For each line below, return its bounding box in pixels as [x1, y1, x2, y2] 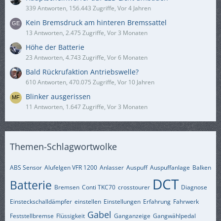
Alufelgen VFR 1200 [44, 163, 97, 172]
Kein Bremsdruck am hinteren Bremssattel [26, 18, 167, 27]
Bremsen [54, 183, 79, 191]
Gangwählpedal [153, 212, 196, 220]
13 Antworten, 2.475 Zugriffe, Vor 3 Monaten [26, 29, 147, 37]
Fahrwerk [173, 197, 199, 206]
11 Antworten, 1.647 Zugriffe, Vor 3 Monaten [26, 103, 147, 111]
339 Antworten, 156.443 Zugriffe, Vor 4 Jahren [26, 4, 151, 12]
